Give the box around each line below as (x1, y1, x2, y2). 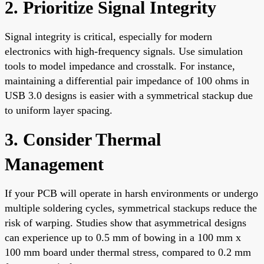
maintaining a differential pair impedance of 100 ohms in (5, 74, 249, 87)
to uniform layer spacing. (5, 104, 113, 116)
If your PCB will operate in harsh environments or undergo (5, 187, 258, 199)
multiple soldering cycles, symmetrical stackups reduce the (5, 202, 257, 214)
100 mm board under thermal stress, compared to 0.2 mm (5, 246, 251, 258)
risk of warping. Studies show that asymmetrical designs (5, 216, 246, 229)
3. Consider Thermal (5, 129, 161, 149)
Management (5, 154, 104, 174)
